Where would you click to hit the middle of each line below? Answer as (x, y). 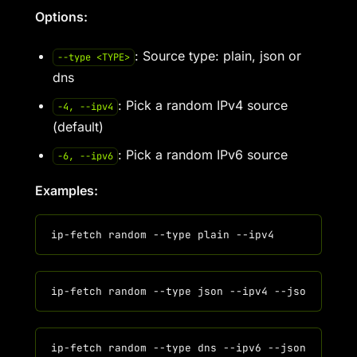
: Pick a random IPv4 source (202, 105)
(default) (78, 127)
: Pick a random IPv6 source (202, 155)
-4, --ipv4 (85, 107)
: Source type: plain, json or (218, 56)
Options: (61, 17)
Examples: (67, 190)
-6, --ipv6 (85, 156)
